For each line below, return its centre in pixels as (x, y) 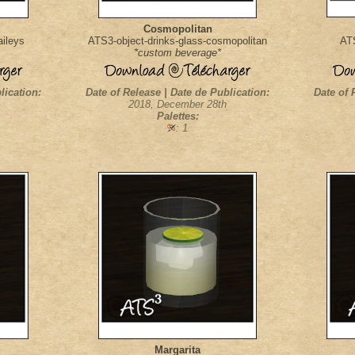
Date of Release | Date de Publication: (177, 92)
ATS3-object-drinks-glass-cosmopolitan (177, 41)
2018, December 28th (177, 104)
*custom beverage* (177, 53)
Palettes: (177, 116)
